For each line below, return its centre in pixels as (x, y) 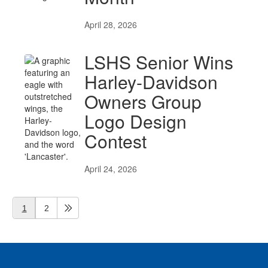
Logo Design (135, 121)
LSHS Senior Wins (159, 62)
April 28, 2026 (111, 25)
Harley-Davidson (151, 82)
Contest (115, 141)
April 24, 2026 (111, 169)
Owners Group (143, 101)
